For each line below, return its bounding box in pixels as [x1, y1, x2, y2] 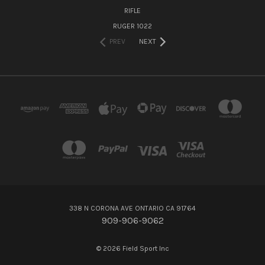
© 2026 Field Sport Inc [96, 244, 169, 253]
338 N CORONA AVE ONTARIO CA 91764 [69, 203, 196, 212]
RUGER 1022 [113, 22, 152, 31]
